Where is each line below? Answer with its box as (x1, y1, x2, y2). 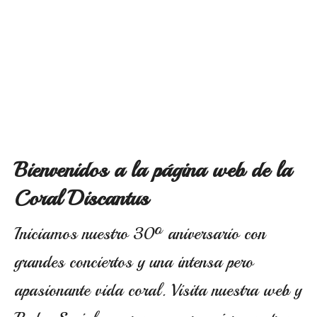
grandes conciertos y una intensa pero (14, 251, 253, 272)
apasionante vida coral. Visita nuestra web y (14, 279, 301, 301)
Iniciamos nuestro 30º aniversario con (14, 223, 265, 244)
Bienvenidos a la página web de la (14, 156, 292, 183)
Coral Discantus (14, 185, 149, 212)
